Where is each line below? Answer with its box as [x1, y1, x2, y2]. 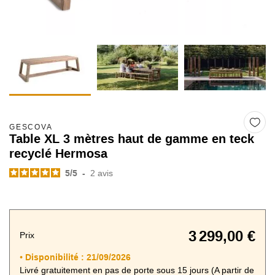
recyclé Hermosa [9, 147, 107, 161]
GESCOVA [9, 123, 53, 132]
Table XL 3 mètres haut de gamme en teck [9, 132, 254, 146]
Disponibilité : [25, 252, 84, 262]
